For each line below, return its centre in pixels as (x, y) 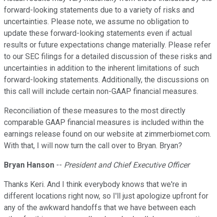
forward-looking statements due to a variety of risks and (99, 10)
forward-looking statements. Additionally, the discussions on (106, 80)
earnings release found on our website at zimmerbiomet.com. (108, 134)
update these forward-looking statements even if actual (98, 33)
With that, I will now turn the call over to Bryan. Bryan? (93, 146)
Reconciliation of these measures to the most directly (95, 111)
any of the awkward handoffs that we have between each (100, 208)
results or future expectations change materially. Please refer (107, 45)
